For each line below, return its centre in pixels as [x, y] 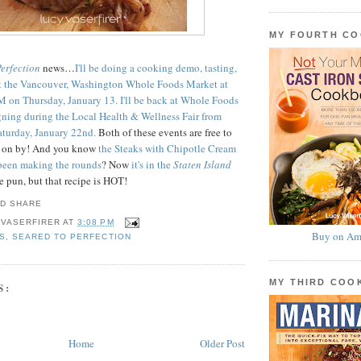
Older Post [222, 343]
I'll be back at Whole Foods [179, 100]
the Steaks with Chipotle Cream [167, 149]
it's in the [152, 165]
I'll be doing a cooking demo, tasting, [156, 68]
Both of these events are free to [164, 133]
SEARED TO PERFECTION [72, 236]
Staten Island [202, 165]
